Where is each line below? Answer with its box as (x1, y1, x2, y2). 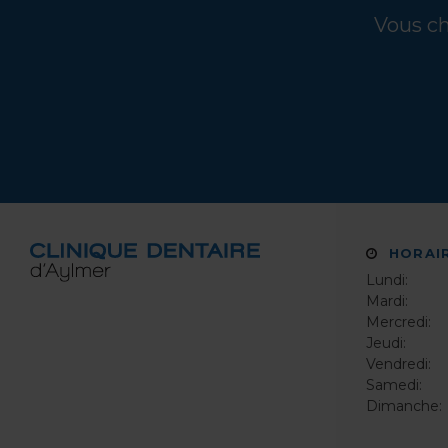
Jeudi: (366, 334, 406, 353)
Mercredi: (366, 313, 431, 332)
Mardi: (366, 292, 408, 311)
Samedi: (366, 376, 422, 395)
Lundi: (366, 271, 408, 290)
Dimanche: (366, 397, 442, 416)
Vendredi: (366, 355, 431, 374)
